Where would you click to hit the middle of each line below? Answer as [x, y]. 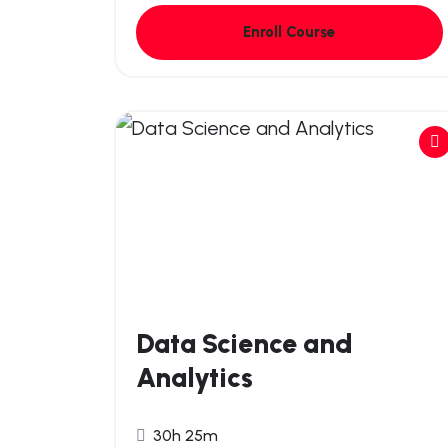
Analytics [194, 377]
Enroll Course [289, 31]
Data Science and [244, 343]
